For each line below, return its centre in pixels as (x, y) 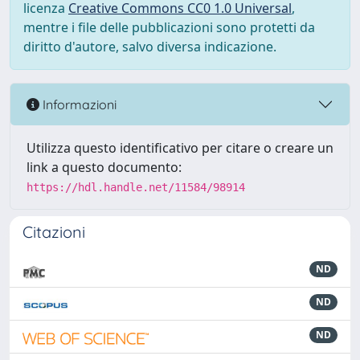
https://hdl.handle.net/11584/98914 (136, 187)
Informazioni (78, 104)
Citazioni (54, 232)
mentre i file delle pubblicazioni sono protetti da (169, 27)
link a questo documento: (104, 167)
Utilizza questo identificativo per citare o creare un (180, 148)
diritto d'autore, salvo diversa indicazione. (150, 47)
